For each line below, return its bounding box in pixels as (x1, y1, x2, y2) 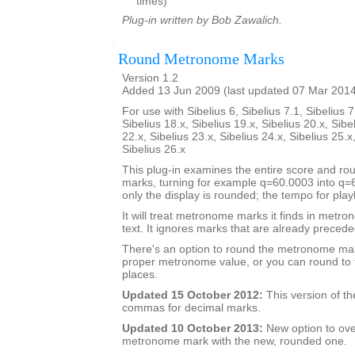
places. (122, 269, 158, 281)
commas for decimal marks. (122, 302, 261, 314)
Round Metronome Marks (118, 50, 284, 67)
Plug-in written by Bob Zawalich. (122, 14, 282, 26)
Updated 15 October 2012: (122, 289, 263, 301)
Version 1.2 (122, 72, 178, 84)
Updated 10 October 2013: (122, 323, 263, 334)
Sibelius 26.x (122, 143, 185, 155)
